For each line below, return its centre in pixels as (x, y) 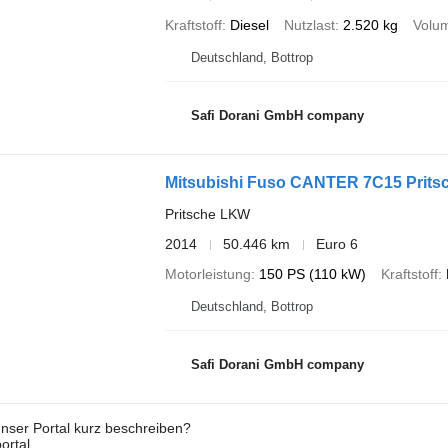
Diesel (249, 25)
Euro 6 (336, 244)
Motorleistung (207, 274)
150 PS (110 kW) (312, 274)
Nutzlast (309, 25)
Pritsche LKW (207, 214)
